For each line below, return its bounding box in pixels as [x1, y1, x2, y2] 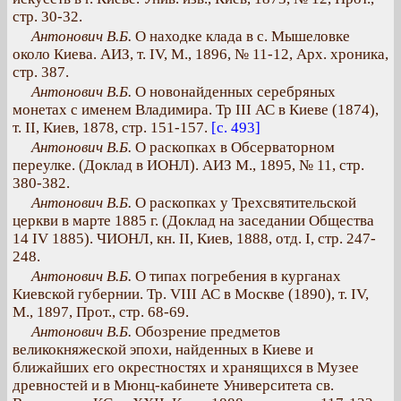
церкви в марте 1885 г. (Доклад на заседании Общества [13, 212, 374, 229]
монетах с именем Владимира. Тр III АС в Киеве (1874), [13, 101, 379, 118]
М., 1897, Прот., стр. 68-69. [13, 303, 189, 320]
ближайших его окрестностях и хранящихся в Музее [13, 359, 359, 376]
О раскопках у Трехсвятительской [132, 194, 356, 211]
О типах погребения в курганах [132, 268, 341, 285]
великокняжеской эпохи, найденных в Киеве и [13, 341, 313, 358]
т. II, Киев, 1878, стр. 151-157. [13, 119, 211, 136]
